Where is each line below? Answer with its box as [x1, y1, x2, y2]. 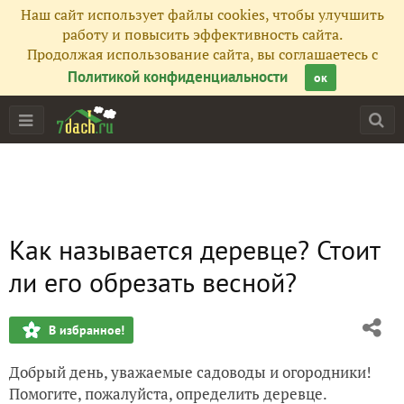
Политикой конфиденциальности [68, 67, 288, 87]
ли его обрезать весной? [9, 264, 297, 299]
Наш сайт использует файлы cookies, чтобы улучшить [20, 5, 384, 24]
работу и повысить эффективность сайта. [61, 24, 343, 44]
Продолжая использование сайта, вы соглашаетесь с [26, 44, 378, 64]
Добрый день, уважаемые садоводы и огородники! [9, 362, 372, 382]
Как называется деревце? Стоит [9, 232, 381, 267]
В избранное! [49, 322, 124, 338]
